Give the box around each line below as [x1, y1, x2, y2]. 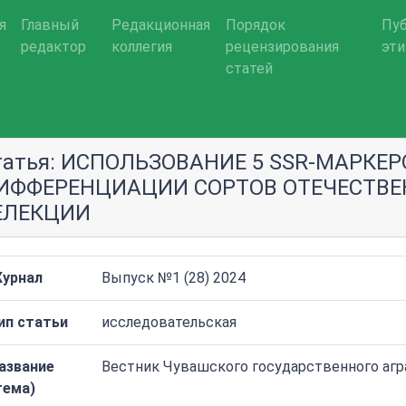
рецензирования [226, 38, 340, 55]
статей [226, 60, 274, 77]
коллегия [111, 38, 173, 55]
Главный [21, 16, 79, 34]
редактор [21, 38, 86, 55]
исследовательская [101, 314, 237, 331]
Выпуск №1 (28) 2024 [101, 269, 246, 286]
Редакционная [111, 16, 211, 34]
